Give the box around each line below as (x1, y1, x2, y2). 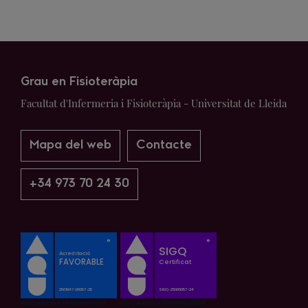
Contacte (136, 140, 192, 151)
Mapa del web (30, 140, 111, 151)
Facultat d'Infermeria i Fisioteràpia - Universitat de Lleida (21, 96, 287, 110)
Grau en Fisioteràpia (21, 76, 137, 88)
